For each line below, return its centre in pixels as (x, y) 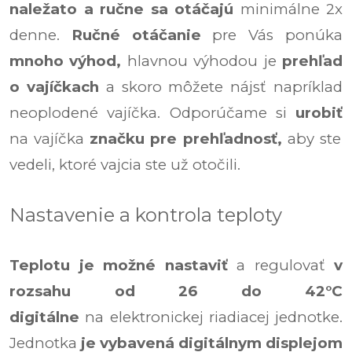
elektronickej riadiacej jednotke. (226, 317)
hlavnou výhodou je (202, 60)
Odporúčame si (232, 112)
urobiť (319, 112)
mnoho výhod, (66, 60)
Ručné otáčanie (136, 35)
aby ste (311, 138)
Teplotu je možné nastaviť (119, 265)
